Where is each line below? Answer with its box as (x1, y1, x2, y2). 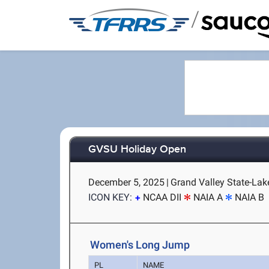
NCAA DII (143, 192, 182, 203)
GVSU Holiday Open (88, 143, 187, 157)
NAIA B (235, 192, 265, 203)
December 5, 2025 (88, 177, 165, 188)
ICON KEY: (88, 192, 133, 203)
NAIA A (193, 192, 223, 203)
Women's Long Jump (90, 238, 190, 251)
